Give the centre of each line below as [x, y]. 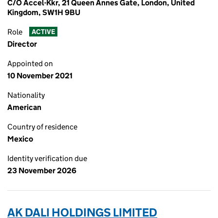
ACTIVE [43, 32]
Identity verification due [47, 158]
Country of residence [42, 127]
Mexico [20, 139]
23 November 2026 [42, 171]
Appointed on [30, 64]
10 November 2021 [40, 76]
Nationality [26, 95]
